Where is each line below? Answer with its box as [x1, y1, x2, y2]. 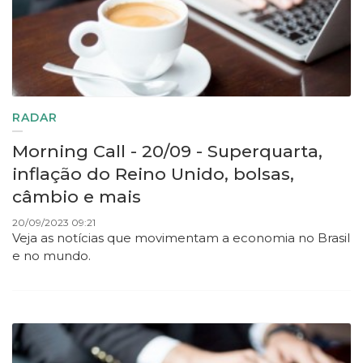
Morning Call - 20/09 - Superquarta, [12, 141, 322, 162]
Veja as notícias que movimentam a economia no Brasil [12, 230, 350, 246]
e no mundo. [12, 248, 94, 264]
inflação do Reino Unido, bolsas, [12, 164, 294, 185]
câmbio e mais [12, 186, 141, 207]
